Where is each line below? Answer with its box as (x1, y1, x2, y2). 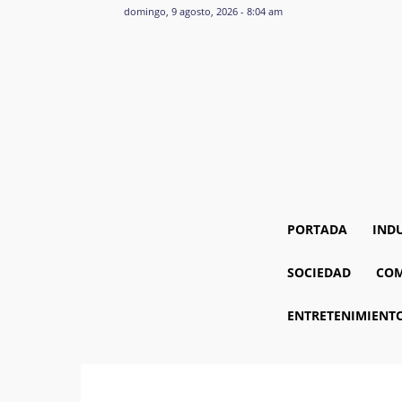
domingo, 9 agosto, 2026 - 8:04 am (124, 4, 283, 18)
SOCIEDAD (286, 264, 351, 281)
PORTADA (286, 221, 347, 238)
